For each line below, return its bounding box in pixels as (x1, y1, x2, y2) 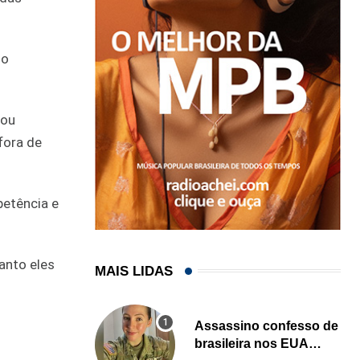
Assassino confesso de (194, 318, 338, 333)
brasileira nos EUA (194, 336, 309, 350)
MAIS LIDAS (95, 263, 173, 279)
